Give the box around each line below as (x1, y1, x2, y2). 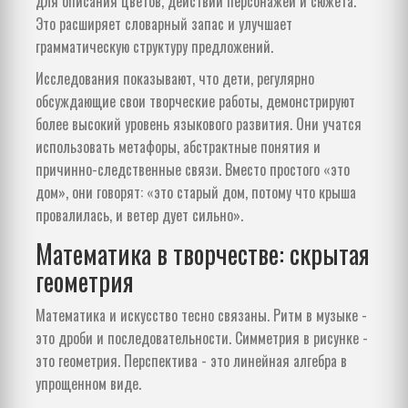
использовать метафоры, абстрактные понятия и (36, 135, 321, 158)
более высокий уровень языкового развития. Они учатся (36, 112, 362, 135)
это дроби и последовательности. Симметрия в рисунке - (36, 326, 368, 349)
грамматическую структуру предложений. (36, 35, 273, 57)
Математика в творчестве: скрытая (36, 234, 370, 272)
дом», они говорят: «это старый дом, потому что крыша (36, 180, 356, 203)
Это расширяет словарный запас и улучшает (36, 12, 292, 35)
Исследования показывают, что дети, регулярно (36, 66, 314, 89)
